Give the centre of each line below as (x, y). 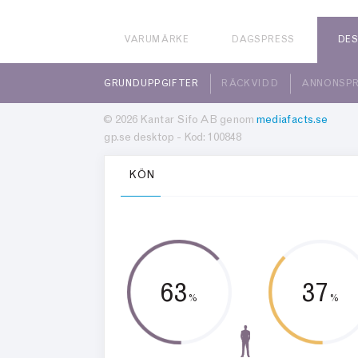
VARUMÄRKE (157, 40)
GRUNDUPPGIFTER (151, 84)
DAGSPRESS (263, 40)
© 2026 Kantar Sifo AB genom (180, 121)
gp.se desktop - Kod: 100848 (173, 138)
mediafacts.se (292, 121)
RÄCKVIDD (250, 84)
